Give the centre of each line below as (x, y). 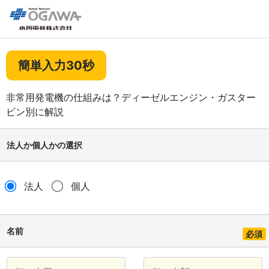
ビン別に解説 (35, 112)
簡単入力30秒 (56, 65)
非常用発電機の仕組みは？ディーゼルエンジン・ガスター (131, 97)
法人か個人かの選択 (44, 145)
